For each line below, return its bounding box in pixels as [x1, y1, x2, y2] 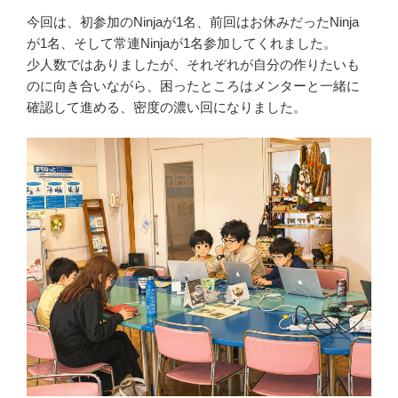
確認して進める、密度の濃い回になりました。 [27, 99, 306, 115]
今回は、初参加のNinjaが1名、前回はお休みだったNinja [27, 13, 359, 29]
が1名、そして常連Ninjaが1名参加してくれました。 [27, 35, 337, 51]
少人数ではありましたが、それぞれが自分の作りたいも [27, 56, 360, 72]
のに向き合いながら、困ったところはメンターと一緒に [27, 77, 360, 93]
